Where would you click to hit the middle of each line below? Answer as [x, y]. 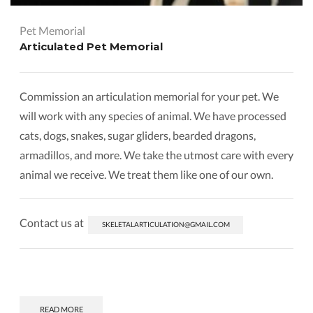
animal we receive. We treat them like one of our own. [146, 175]
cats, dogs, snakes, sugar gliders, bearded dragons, [138, 136]
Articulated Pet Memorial [91, 47]
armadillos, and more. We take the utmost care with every [156, 155]
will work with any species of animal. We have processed [153, 116]
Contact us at [54, 223]
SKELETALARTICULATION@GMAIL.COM [166, 225]
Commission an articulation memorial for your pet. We [149, 96]
